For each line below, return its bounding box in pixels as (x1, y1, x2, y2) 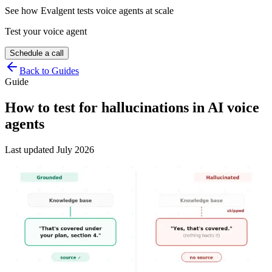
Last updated (5, 144, 56, 155)
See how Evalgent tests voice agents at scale (5, 5, 174, 16)
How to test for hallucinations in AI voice (5, 99, 259, 115)
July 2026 (56, 144, 94, 155)
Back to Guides (19, 66, 79, 76)
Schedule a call (10, 49, 64, 58)
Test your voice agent (5, 26, 87, 36)
